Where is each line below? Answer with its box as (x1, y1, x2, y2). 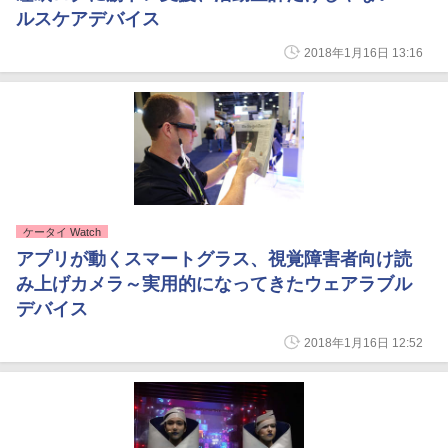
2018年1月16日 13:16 (304, 46, 423, 60)
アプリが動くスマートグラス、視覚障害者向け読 (16, 249, 412, 269)
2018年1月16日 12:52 (304, 336, 423, 350)
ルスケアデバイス (16, 9, 160, 29)
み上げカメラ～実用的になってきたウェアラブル (16, 274, 412, 294)
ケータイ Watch (23, 226, 101, 238)
